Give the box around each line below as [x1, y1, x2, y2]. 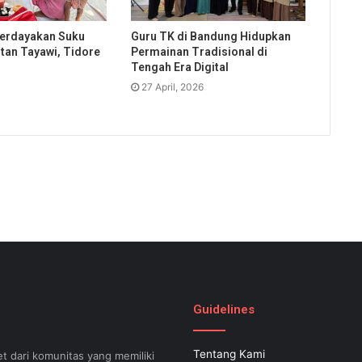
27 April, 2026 [141, 80, 204, 93]
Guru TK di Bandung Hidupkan [130, 29, 291, 43]
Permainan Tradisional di [130, 44, 267, 58]
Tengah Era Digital [130, 60, 229, 74]
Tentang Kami [193, 347, 265, 360]
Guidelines [193, 301, 255, 317]
